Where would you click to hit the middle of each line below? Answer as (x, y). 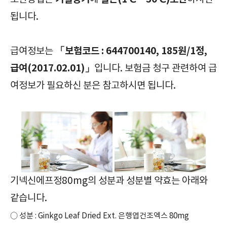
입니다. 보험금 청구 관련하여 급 (156, 68)
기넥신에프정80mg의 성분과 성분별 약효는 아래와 (109, 181)
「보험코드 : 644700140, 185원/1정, (131, 51)
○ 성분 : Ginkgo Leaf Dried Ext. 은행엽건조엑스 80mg (100, 216)
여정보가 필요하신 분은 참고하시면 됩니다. (93, 85)
